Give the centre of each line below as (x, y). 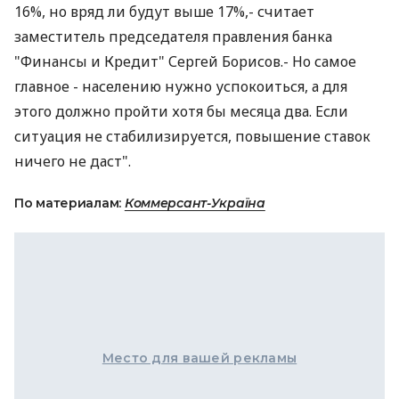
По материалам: (69, 203)
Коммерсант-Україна (195, 203)
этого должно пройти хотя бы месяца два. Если (181, 111)
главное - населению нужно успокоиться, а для (181, 86)
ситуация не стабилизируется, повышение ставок (192, 136)
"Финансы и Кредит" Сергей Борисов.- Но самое (185, 61)
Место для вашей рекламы (199, 358)
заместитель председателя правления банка (173, 37)
